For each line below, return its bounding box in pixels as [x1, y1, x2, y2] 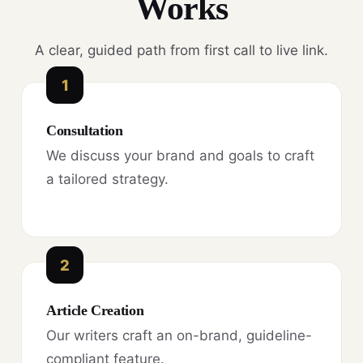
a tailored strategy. [46, 171, 169, 188]
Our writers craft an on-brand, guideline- [46, 327, 312, 344]
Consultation [46, 122, 123, 139]
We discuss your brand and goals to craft [46, 147, 314, 164]
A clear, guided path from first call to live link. [35, 42, 328, 59]
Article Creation [46, 301, 144, 318]
